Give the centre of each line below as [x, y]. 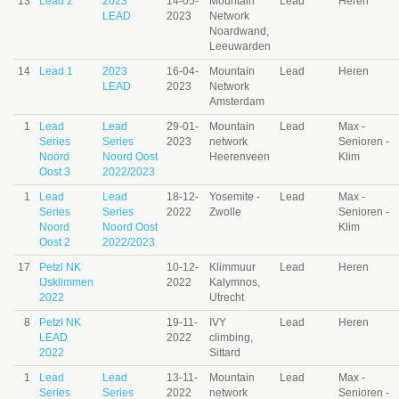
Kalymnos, [235, 282]
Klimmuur [232, 267]
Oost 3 [55, 172]
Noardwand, [239, 31]
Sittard [225, 353]
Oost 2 [55, 242]
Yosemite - [235, 197]
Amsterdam [237, 102]
